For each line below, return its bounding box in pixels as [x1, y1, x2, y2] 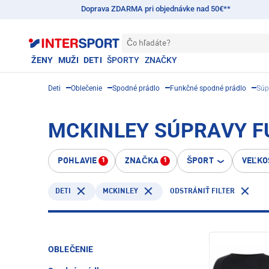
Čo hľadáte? [127, 39, 171, 47]
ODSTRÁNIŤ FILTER [170, 188, 235, 195]
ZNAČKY [144, 55, 178, 65]
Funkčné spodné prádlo [170, 84, 246, 92]
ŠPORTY [106, 55, 140, 65]
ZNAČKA [125, 157, 159, 165]
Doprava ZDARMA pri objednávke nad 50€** [80, 4, 231, 13]
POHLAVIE [58, 157, 97, 165]
